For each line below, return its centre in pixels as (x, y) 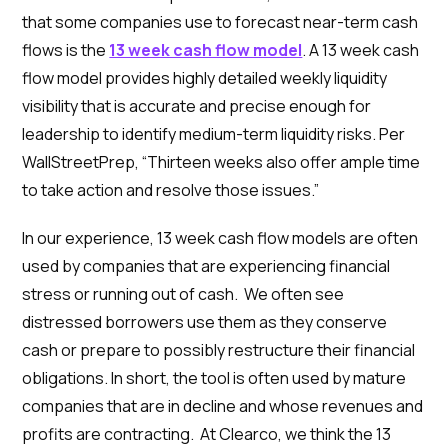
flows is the (66, 50)
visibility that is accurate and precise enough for (197, 106)
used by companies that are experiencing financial (206, 266)
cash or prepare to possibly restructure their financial (219, 350)
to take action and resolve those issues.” (171, 190)
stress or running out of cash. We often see (183, 294)
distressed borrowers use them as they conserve (205, 322)
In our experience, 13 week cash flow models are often (220, 238)
